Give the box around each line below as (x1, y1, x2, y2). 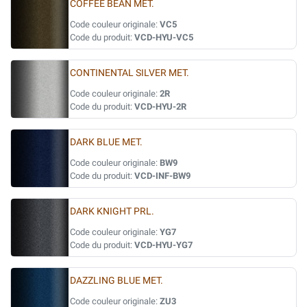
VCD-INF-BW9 (134, 171, 191, 181)
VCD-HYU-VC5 (134, 32, 193, 42)
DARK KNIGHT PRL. (70, 206, 154, 217)
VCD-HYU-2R (134, 101, 186, 112)
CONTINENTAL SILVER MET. (70, 67, 189, 79)
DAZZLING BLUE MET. (70, 275, 163, 286)
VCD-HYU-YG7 (134, 240, 193, 250)
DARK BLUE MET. (70, 136, 143, 148)
